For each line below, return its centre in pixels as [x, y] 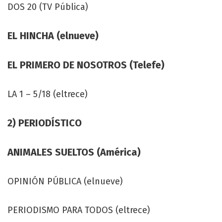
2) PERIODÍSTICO [45, 123]
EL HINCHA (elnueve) [53, 35]
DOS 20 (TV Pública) [48, 7]
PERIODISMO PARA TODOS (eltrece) [79, 210]
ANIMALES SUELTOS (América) [74, 152]
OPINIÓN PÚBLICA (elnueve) [65, 181]
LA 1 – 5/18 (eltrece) [48, 94]
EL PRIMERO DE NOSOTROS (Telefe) [86, 65]
